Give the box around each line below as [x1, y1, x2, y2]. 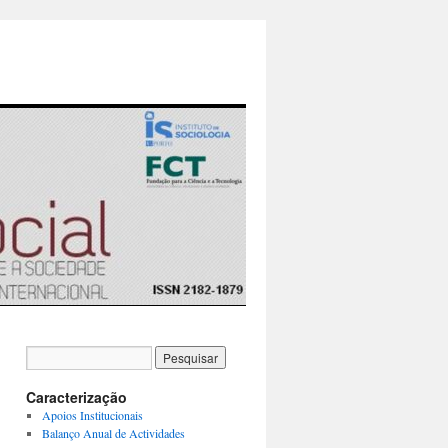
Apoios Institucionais [41, 407, 143, 423]
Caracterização [26, 387, 127, 407]
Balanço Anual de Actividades [41, 425, 185, 441]
